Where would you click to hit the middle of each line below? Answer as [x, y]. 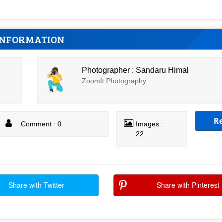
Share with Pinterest [188, 185]
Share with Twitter [36, 185]
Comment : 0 [41, 124]
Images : [150, 124]
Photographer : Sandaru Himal [136, 70]
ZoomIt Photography [114, 81]
